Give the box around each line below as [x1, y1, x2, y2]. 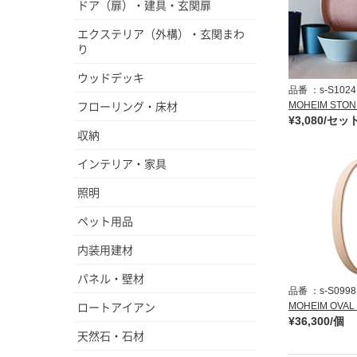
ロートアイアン [77, 299, 155, 315]
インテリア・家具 [77, 155, 167, 171]
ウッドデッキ [77, 69, 144, 85]
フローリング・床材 [77, 98, 178, 114]
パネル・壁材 [77, 270, 144, 286]
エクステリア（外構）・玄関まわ [77, 25, 245, 41]
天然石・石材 [77, 328, 144, 343]
